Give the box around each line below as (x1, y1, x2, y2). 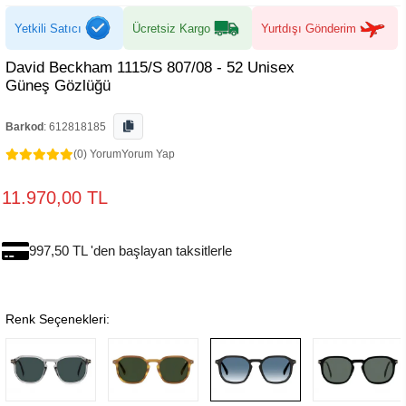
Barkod (5, 121, 43, 133)
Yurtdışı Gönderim (261, 21, 356, 35)
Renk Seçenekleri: (5, 312, 110, 326)
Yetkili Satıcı (14, 21, 82, 35)
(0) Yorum (73, 148, 121, 160)
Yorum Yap (121, 148, 175, 160)
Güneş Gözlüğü (5, 77, 111, 94)
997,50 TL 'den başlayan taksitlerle (29, 243, 232, 258)
